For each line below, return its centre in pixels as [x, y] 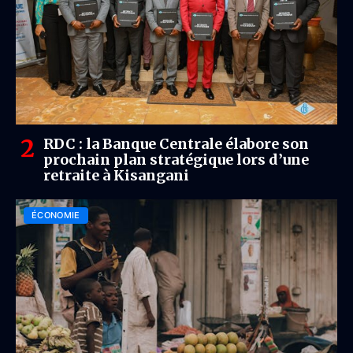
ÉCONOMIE [56, 215]
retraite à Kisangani [116, 175]
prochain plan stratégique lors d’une [176, 160]
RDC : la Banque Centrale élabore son [176, 144]
